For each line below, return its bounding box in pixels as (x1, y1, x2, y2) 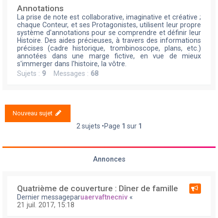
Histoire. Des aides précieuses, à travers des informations (17, 36, 201, 44)
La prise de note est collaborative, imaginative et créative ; (17, 13, 201, 21)
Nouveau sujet (13, 109, 53, 117)
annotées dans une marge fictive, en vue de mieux (17, 52, 201, 60)
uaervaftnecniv (80, 193, 127, 201)
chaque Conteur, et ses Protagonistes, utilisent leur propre (17, 21, 201, 29)
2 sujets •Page (76, 122, 122, 130)
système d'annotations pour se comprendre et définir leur (17, 29, 201, 36)
